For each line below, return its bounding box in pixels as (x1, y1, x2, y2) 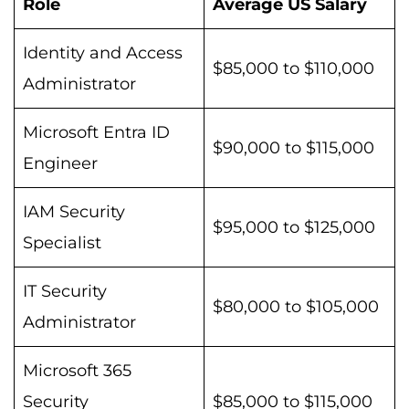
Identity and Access (23, 42, 183, 63)
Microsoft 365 (23, 360, 131, 381)
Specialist (23, 232, 101, 253)
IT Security (23, 280, 107, 301)
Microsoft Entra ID (23, 121, 170, 142)
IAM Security (23, 201, 125, 222)
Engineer (23, 152, 98, 173)
